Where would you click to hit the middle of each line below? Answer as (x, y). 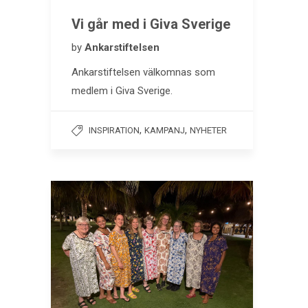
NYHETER (208, 131)
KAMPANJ (165, 131)
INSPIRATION (114, 131)
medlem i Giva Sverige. (122, 91)
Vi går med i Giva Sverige (151, 24)
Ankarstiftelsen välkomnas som (143, 73)
